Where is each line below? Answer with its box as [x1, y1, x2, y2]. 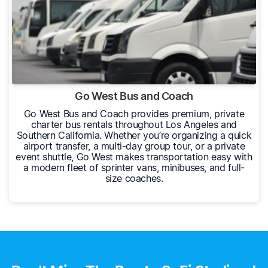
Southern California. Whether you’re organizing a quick [16, 129, 252, 142]
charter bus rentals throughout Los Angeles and [31, 118, 237, 131]
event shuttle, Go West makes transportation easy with [16, 151, 252, 163]
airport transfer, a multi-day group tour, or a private [23, 140, 245, 153]
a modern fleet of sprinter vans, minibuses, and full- [23, 162, 245, 174]
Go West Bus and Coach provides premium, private [23, 108, 245, 120]
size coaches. [105, 172, 163, 185]
